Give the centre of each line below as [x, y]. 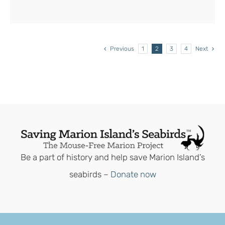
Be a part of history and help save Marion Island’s [113, 157]
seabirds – [90, 175]
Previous [122, 48]
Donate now [133, 175]
